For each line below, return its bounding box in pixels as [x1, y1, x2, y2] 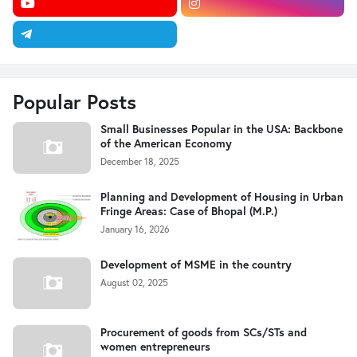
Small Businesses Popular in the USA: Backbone [100, 121, 343, 136]
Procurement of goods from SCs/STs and [100, 324, 307, 339]
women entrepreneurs [100, 339, 210, 354]
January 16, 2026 [100, 223, 170, 235]
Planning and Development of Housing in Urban [100, 189, 343, 204]
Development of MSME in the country [100, 257, 292, 272]
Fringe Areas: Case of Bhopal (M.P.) [100, 203, 277, 218]
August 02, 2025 [100, 277, 168, 288]
